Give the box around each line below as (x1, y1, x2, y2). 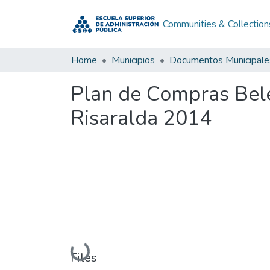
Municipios (111, 54, 155, 67)
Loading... (72, 240, 113, 259)
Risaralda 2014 (71, 104, 212, 132)
